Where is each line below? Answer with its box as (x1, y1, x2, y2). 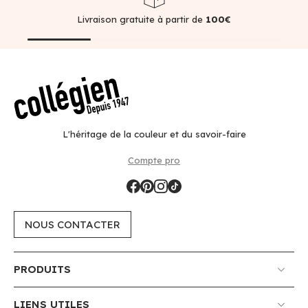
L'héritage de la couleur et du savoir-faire (62, 129, 246, 140)
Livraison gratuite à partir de (77, 13, 203, 25)
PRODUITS (14, 263, 71, 276)
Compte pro (128, 155, 180, 166)
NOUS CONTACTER (25, 218, 120, 231)
